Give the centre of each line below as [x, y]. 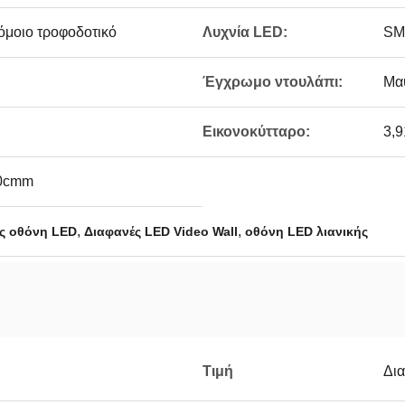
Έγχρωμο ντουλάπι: [273, 82]
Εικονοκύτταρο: [256, 132]
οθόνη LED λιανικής [306, 231]
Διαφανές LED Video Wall [161, 231]
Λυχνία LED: [245, 32]
